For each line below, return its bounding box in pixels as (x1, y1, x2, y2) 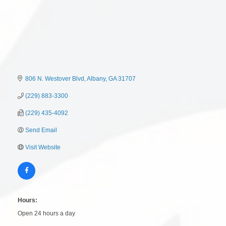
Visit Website (25, 143, 61, 151)
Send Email (25, 126, 57, 134)
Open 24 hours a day (18, 209, 75, 217)
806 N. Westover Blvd (25, 75, 84, 82)
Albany (87, 75, 105, 82)
